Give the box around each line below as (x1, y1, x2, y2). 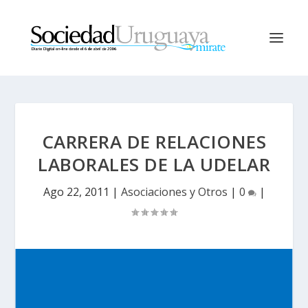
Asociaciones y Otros (120, 184, 228, 199)
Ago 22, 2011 (43, 184, 109, 199)
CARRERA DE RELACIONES (41, 129, 267, 154)
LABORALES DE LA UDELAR (38, 152, 270, 177)
